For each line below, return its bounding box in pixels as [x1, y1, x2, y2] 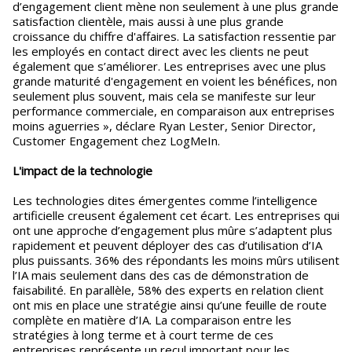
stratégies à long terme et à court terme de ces [13, 327, 273, 343]
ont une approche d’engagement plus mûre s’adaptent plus [13, 222, 332, 238]
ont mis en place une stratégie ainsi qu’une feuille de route [13, 297, 327, 313]
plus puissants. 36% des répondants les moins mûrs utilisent [13, 252, 339, 268]
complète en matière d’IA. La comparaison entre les [13, 312, 291, 328]
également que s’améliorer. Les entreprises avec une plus [13, 58, 326, 74]
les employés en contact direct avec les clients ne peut [13, 43, 309, 59]
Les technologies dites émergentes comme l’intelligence [13, 192, 317, 208]
